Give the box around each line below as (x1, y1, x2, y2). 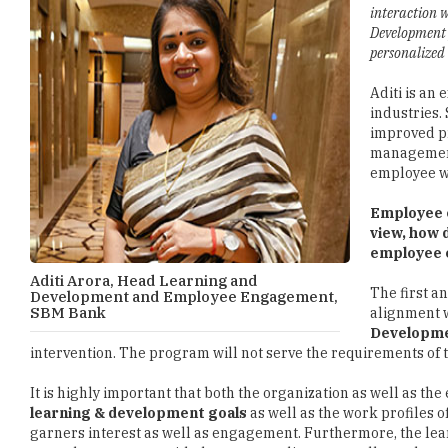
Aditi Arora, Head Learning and (30, 271, 258, 290)
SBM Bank (30, 303, 106, 322)
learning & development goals (30, 404, 247, 422)
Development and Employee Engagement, (30, 287, 338, 306)
